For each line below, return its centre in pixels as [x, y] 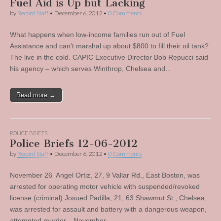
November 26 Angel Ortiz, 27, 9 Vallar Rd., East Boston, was [105, 175]
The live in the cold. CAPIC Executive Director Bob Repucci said [109, 57]
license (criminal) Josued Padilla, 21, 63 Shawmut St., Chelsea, [108, 198]
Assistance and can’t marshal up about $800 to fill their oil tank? [109, 46]
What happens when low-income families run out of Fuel [97, 35]
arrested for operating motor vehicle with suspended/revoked [105, 186]
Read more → [36, 95]
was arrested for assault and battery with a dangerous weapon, [108, 209]
